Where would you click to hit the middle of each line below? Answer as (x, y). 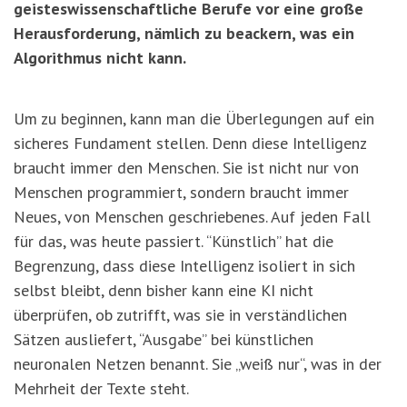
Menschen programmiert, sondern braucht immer (181, 193)
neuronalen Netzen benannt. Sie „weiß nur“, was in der (198, 364)
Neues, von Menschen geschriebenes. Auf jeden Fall (192, 217)
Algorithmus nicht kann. (100, 58)
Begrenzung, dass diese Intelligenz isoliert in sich (184, 266)
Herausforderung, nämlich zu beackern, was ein (184, 34)
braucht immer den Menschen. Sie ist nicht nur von (186, 168)
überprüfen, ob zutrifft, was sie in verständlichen (180, 315)
